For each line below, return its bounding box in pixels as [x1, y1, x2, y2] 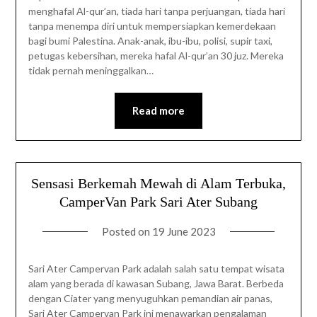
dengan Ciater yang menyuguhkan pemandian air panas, [28, 292, 272, 304]
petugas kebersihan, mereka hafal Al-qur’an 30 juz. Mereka [28, 49, 284, 62]
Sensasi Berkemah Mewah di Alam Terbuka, [31, 175, 286, 191]
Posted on [101, 224, 152, 238]
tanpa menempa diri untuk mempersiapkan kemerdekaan [28, 19, 276, 32]
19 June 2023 [151, 224, 216, 238]
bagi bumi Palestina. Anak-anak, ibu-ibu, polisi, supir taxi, [28, 34, 272, 47]
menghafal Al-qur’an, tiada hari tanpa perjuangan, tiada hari [28, 4, 285, 17]
